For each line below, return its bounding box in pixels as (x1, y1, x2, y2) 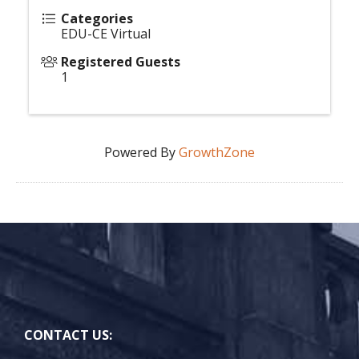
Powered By (104, 143, 179, 161)
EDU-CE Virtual (61, 24, 151, 42)
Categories (61, 9, 133, 27)
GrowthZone (179, 143, 255, 161)
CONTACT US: (24, 325, 112, 344)
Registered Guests (61, 52, 180, 71)
